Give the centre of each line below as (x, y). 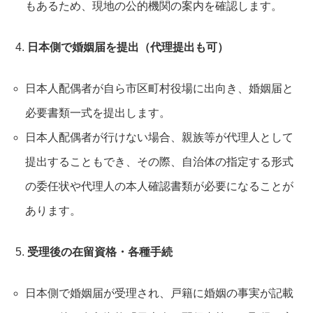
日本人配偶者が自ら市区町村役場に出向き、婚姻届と (159, 88)
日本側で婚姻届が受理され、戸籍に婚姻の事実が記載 (159, 293)
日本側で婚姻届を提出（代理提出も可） (128, 47)
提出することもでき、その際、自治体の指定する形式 (159, 161)
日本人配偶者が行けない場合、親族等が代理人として (159, 137)
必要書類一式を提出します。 (97, 112)
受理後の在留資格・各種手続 (100, 252)
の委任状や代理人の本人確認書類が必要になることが (159, 186)
